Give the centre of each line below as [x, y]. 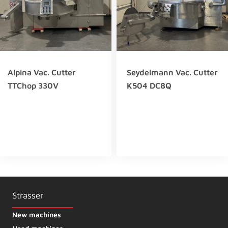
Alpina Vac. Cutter [42, 73]
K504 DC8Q [149, 86]
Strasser [28, 195]
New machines [37, 214]
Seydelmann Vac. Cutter [172, 73]
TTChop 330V [33, 86]
